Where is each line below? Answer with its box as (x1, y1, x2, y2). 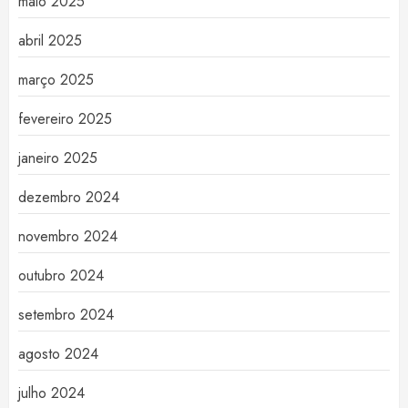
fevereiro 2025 (18, 108, 112, 130)
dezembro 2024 (18, 187, 119, 209)
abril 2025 (18, 30, 82, 52)
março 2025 (18, 69, 94, 91)
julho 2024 (18, 382, 85, 404)
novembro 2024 (18, 226, 117, 248)
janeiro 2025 (18, 148, 97, 169)
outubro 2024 (18, 265, 104, 287)
